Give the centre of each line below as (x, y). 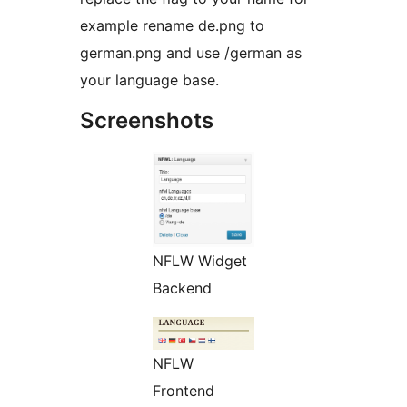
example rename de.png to (172, 26)
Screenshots (147, 121)
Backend (182, 288)
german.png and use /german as (191, 53)
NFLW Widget (200, 261)
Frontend (184, 391)
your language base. (149, 80)
